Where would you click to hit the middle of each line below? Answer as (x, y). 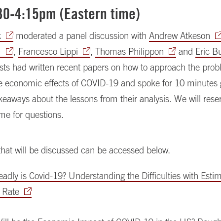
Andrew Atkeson (180, 36)
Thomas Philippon (130, 51)
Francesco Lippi (48, 51)
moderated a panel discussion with (81, 36)
